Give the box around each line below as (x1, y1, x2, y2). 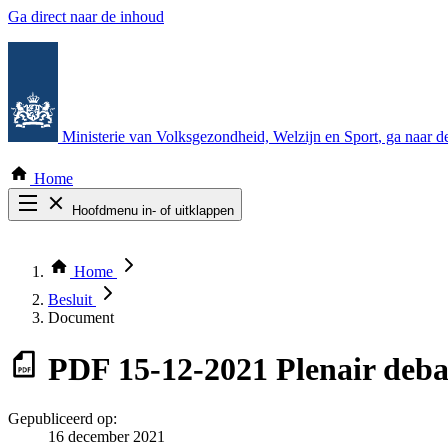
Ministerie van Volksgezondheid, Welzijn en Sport (62, 128, 378, 145)
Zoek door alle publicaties (48, 237, 211, 254)
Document (48, 309, 114, 326)
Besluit (48, 291, 96, 308)
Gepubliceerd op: (8, 409, 117, 427)
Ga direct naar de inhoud (8, 8, 164, 25)
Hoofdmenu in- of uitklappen (72, 203, 234, 218)
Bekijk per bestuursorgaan (48, 273, 213, 290)
